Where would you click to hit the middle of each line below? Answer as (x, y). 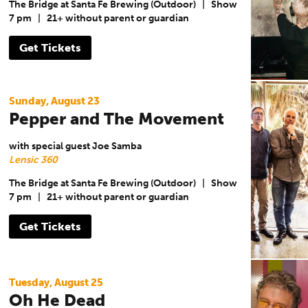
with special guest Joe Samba (75, 146)
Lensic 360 (33, 159)
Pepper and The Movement (116, 118)
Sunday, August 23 (54, 101)
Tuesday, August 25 (56, 282)
